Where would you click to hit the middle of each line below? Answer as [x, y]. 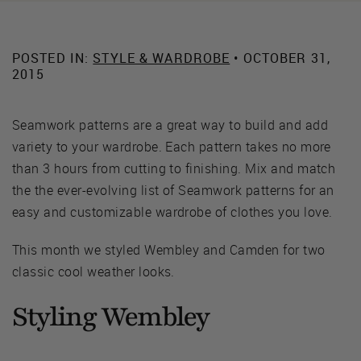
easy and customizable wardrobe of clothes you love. [172, 212]
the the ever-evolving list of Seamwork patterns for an [173, 190]
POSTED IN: [53, 58]
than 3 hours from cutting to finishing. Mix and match [174, 168]
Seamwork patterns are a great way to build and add [170, 124]
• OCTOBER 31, [280, 58]
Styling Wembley [111, 316]
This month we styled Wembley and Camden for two [169, 249]
